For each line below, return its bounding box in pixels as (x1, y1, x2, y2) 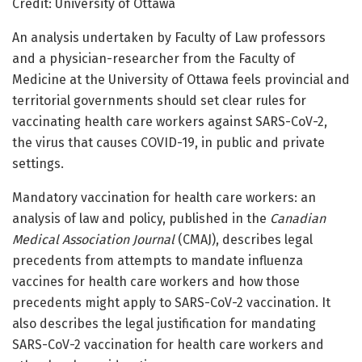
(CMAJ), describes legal (175, 232, 313, 248)
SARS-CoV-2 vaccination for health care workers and (12, 337, 324, 353)
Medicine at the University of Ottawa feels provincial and (12, 72, 350, 88)
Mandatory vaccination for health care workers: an (12, 190, 316, 206)
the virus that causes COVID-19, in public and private (12, 135, 325, 151)
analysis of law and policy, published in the (12, 211, 270, 227)
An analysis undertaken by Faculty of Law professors (12, 30, 326, 46)
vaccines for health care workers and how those (12, 274, 300, 290)
